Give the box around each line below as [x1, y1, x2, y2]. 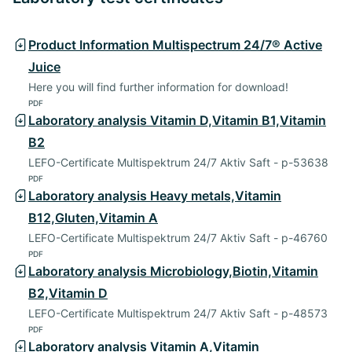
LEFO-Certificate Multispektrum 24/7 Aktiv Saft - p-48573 [28, 306, 328, 320]
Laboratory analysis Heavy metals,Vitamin [28, 187, 281, 203]
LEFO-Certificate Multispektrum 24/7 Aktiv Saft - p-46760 [28, 230, 328, 244]
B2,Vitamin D [28, 284, 108, 301]
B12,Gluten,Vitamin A [28, 209, 158, 225]
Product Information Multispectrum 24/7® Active [28, 36, 322, 53]
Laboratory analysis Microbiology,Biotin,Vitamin [28, 262, 318, 279]
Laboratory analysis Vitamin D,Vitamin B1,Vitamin [28, 112, 326, 128]
